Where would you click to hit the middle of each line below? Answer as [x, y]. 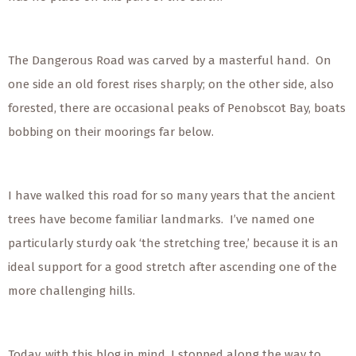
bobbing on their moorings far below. [111, 132]
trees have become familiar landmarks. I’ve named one [161, 220]
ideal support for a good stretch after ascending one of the [172, 267]
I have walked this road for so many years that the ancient [172, 196]
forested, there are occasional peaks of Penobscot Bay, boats [177, 108]
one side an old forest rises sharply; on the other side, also [171, 85]
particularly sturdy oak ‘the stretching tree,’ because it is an [173, 244]
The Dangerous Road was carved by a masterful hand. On [170, 61]
